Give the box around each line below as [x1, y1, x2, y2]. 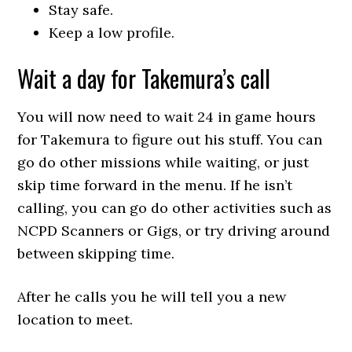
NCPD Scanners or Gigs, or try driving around [17, 222, 331, 240]
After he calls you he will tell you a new [17, 288, 287, 306]
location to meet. [17, 310, 134, 328]
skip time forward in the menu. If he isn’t [17, 176, 293, 194]
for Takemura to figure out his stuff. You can [17, 130, 323, 148]
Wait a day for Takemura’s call [17, 60, 271, 96]
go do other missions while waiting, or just [17, 153, 310, 171]
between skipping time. [17, 244, 175, 262]
